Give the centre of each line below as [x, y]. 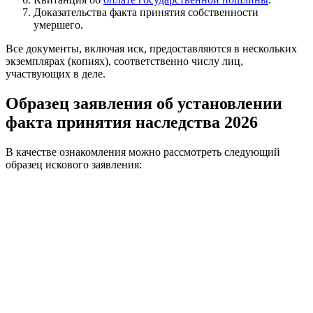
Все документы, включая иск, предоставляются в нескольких [151, 49]
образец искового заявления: [74, 164]
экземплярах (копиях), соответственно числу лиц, [124, 61]
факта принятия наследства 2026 [132, 123]
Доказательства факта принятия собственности [146, 13]
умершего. [58, 25]
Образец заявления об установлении [144, 104]
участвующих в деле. [56, 74]
